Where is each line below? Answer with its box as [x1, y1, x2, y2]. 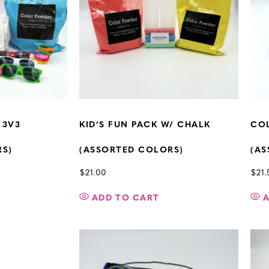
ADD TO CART [92, 194, 160, 204]
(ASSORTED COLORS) [79, 146, 184, 156]
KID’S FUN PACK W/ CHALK [79, 121, 211, 130]
